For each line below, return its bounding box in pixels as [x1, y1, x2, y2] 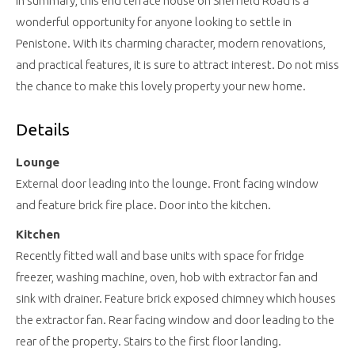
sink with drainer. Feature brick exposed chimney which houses [16, 292, 336, 306]
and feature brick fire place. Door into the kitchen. [16, 197, 271, 212]
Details [16, 120, 70, 139]
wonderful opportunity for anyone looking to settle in [16, 15, 292, 29]
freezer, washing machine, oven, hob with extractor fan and [16, 270, 318, 284]
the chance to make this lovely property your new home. [16, 79, 306, 94]
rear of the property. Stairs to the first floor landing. [16, 334, 281, 349]
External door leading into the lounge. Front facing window [16, 176, 319, 190]
